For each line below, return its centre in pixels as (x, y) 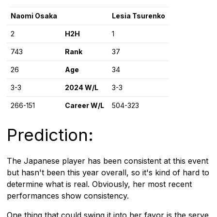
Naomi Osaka (34, 15)
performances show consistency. (68, 195)
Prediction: (50, 134)
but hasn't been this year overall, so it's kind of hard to (108, 172)
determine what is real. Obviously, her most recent (99, 184)
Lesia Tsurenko (139, 15)
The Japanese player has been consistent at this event (108, 161)
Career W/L (85, 105)
